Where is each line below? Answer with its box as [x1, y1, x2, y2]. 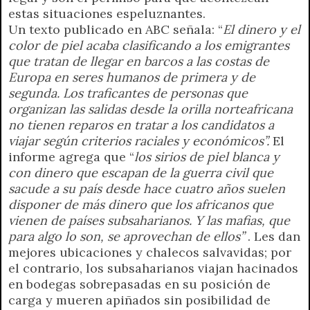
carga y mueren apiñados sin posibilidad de [8, 291, 271, 308]
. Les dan [248, 228, 300, 244]
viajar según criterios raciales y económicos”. [8, 132, 273, 149]
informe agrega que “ [8, 148, 134, 165]
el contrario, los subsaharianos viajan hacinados [8, 259, 298, 276]
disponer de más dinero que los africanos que [8, 196, 273, 212]
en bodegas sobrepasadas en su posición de [8, 275, 271, 292]
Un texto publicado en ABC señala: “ [8, 21, 223, 37]
